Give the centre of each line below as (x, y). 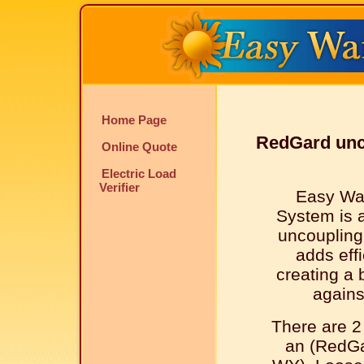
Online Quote (139, 147)
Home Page (134, 120)
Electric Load (139, 173)
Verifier (119, 187)
